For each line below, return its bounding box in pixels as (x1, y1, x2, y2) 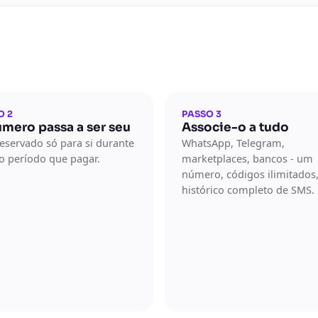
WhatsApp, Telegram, (182, 136, 285, 150)
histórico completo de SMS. (182, 182, 314, 197)
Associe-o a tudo (182, 120, 289, 135)
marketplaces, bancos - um (182, 151, 313, 165)
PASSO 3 (182, 109, 221, 120)
